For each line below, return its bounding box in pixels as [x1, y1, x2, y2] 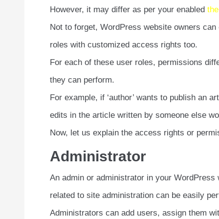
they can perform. [50, 75, 114, 85]
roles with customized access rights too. [50, 40, 197, 50]
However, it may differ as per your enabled [50, 5, 207, 15]
